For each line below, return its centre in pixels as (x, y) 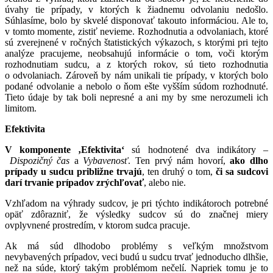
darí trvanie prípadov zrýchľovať (74, 182)
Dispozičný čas (42, 160)
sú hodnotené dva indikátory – (197, 149)
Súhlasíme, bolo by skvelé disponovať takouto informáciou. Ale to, (136, 20)
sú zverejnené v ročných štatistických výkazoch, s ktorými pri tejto (136, 42)
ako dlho (249, 160)
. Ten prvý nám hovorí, (179, 160)
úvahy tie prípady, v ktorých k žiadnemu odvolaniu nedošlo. (136, 9)
